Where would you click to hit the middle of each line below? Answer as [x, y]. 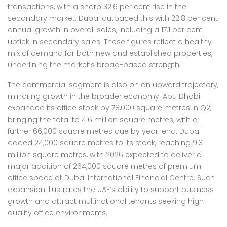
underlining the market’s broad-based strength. [94, 65]
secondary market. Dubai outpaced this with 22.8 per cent [113, 18]
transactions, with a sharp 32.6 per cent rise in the [97, 7]
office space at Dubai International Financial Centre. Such [111, 178]
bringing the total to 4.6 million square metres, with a [103, 120]
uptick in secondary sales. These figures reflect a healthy [110, 42]
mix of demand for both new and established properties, [110, 53]
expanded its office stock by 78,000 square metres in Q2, [109, 108]
